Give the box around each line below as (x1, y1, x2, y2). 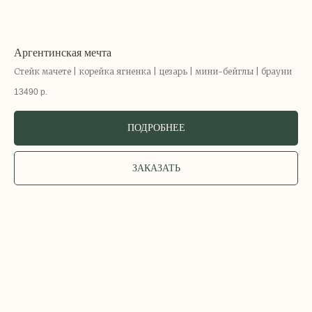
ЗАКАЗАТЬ (132, 162, 180, 173)
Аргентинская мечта (14, 47, 111, 59)
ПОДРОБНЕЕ (127, 123, 185, 134)
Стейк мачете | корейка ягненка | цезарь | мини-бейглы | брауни (14, 66, 292, 77)
